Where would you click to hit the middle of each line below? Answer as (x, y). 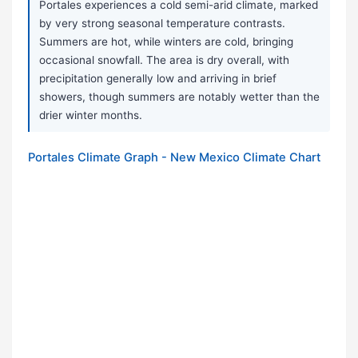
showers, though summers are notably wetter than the (179, 97)
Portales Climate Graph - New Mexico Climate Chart (174, 158)
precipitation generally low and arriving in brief (158, 79)
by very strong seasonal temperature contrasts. (162, 24)
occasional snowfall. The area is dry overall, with (164, 60)
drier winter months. (91, 115)
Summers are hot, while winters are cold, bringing (166, 42)
